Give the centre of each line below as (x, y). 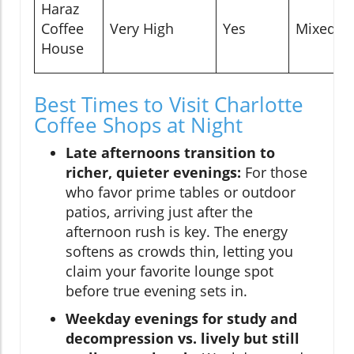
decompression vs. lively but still (183, 338)
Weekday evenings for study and (181, 318)
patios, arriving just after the (159, 211)
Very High (142, 28)
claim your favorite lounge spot (169, 271)
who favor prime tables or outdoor (181, 192)
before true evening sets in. (156, 290)
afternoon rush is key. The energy (177, 231)
